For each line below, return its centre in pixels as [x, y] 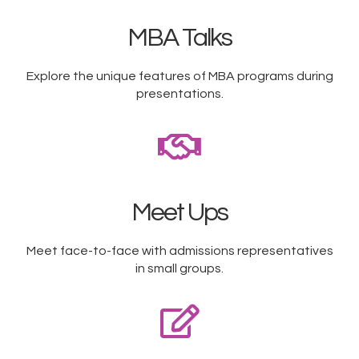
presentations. [179, 94]
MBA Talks [179, 38]
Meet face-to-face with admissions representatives [179, 251]
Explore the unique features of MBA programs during [179, 77]
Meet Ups [179, 213]
